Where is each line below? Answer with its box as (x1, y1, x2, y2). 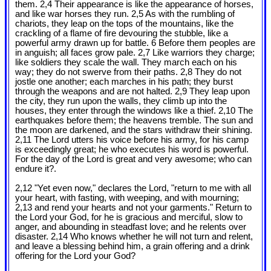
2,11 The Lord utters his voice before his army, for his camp (15, 135, 249, 145)
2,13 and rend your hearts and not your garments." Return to (15, 203, 252, 213)
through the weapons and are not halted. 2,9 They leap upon (15, 87, 250, 97)
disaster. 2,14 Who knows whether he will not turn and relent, (15, 232, 253, 242)
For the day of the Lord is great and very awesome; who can (15, 154, 252, 165)
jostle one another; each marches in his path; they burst (15, 77, 233, 87)
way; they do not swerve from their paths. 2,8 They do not (15, 67, 241, 77)
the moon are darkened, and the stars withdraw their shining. (15, 125, 252, 135)
